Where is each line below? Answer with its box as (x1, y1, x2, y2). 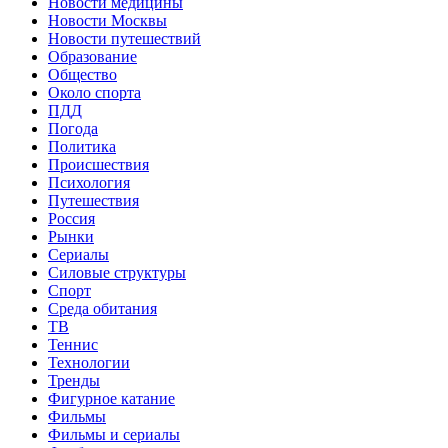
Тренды (48, 371, 100, 389)
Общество (48, 65, 117, 83)
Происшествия (48, 155, 149, 173)
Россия (48, 209, 95, 227)
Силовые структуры (48, 263, 186, 281)
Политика (48, 137, 116, 155)
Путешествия (48, 191, 139, 209)
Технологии (48, 353, 130, 371)
